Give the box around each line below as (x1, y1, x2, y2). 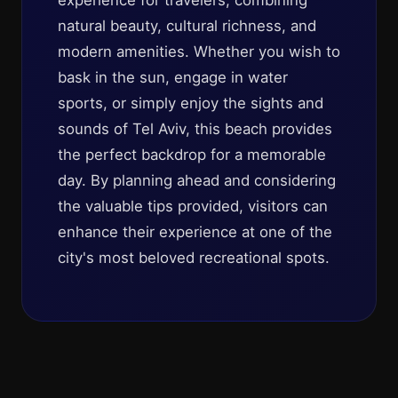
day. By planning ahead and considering (58, 171, 336, 189)
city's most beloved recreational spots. (58, 249, 330, 267)
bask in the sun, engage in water (58, 68, 288, 86)
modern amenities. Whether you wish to (58, 43, 340, 60)
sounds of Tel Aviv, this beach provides (58, 120, 332, 138)
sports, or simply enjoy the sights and (58, 94, 323, 112)
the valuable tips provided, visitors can (58, 197, 328, 215)
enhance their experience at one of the (58, 223, 332, 241)
